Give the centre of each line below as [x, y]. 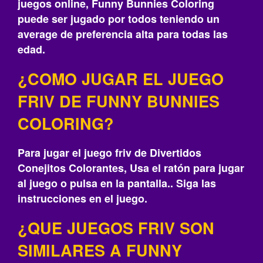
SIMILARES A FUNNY [100, 250]
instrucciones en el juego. [82, 198]
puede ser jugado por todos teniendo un [119, 19]
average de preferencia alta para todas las [123, 34]
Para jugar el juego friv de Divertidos [109, 153]
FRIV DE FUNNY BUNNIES [119, 101]
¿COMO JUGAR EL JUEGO [121, 79]
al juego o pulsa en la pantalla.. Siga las [117, 183]
